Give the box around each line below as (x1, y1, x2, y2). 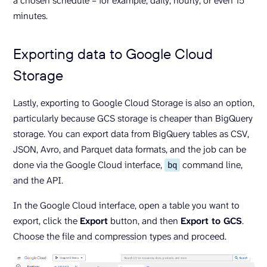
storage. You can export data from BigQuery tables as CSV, (13, 127, 249, 140)
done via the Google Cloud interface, (13, 158, 164, 171)
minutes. (13, 9, 50, 22)
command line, (180, 158, 243, 171)
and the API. (13, 173, 66, 187)
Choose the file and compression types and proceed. (13, 229, 226, 243)
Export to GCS (181, 214, 242, 227)
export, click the (13, 214, 80, 227)
